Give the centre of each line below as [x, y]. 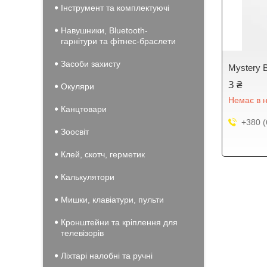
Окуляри [77, 86]
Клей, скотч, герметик [103, 154]
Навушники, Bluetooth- [104, 30]
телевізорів [82, 233]
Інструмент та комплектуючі [115, 8]
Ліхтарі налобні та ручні [107, 256]
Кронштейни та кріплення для [119, 222]
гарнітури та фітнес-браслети [118, 41]
